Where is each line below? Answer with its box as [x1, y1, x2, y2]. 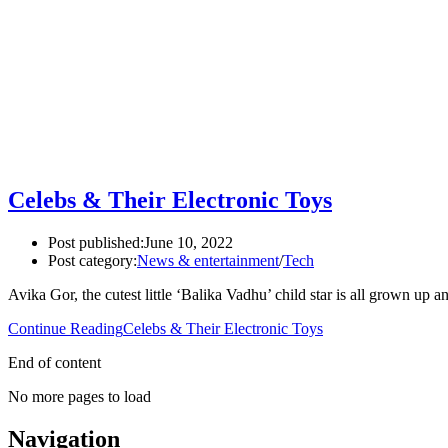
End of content [8, 354, 101, 372]
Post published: [48, 234, 144, 252]
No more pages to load [8, 388, 151, 406]
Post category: [48, 252, 137, 270]
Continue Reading [8, 320, 123, 338]
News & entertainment [137, 252, 279, 270]
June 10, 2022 [144, 234, 233, 252]
